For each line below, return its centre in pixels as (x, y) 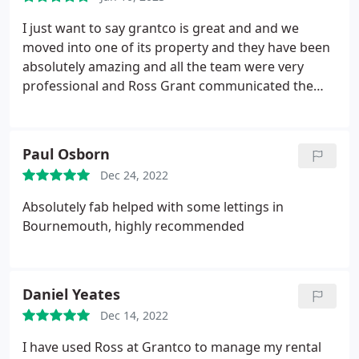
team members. (71, 143)
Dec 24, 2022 (134, 175)
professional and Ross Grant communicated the (168, 86)
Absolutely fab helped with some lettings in (153, 207)
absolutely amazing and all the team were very (163, 67)
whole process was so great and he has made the (172, 105)
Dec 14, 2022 (134, 315)
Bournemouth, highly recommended (133, 226)
